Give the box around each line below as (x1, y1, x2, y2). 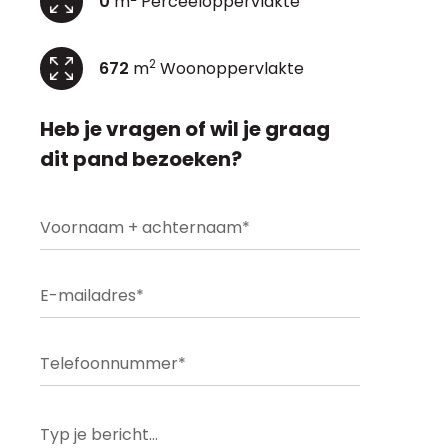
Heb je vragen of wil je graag (40, 115, 330, 143)
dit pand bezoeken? (40, 145, 242, 173)
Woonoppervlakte (156, 56, 304, 80)
